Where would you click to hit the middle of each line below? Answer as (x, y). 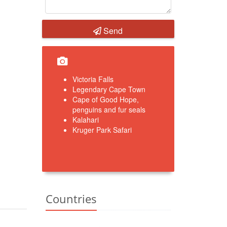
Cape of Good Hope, (105, 99)
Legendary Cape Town (109, 89)
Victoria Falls (93, 79)
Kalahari (85, 120)
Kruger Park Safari (102, 130)
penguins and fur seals (109, 109)
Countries (71, 199)
